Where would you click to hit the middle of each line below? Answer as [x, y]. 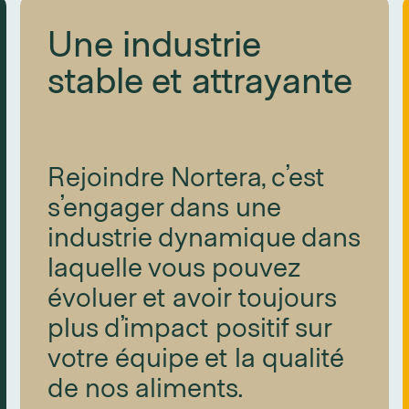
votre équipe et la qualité [195, 356]
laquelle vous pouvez [174, 266]
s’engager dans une [163, 205]
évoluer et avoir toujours [191, 296]
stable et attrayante [199, 79]
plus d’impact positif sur [189, 326]
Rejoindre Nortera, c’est [185, 175]
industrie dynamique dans [203, 236]
